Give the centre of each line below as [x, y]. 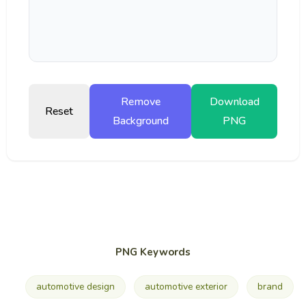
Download [234, 101]
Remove [140, 101]
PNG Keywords [153, 252]
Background [140, 121]
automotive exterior [186, 286]
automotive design [75, 286]
